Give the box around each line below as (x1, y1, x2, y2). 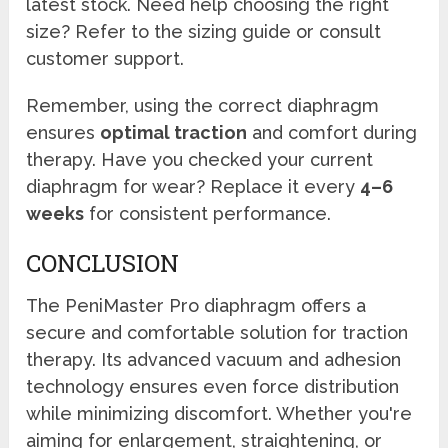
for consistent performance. (84, 203, 332, 225)
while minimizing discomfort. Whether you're (26, 403, 413, 425)
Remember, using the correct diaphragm (26, 95, 380, 117)
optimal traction (100, 122, 248, 144)
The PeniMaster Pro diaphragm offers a (26, 295, 367, 317)
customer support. (26, 48, 185, 70)
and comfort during (247, 122, 418, 144)
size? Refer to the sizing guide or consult (26, 21, 382, 43)
